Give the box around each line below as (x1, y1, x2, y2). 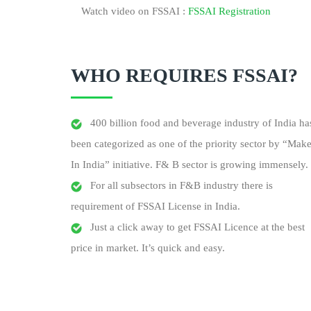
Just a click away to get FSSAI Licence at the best (82, 221, 305, 233)
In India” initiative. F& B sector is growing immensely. (71, 159, 308, 170)
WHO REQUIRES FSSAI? (71, 65, 298, 86)
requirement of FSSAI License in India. (71, 201, 240, 212)
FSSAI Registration (188, 6, 271, 17)
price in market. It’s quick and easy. (71, 242, 225, 253)
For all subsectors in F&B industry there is (82, 180, 273, 191)
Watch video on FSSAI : (81, 6, 188, 17)
